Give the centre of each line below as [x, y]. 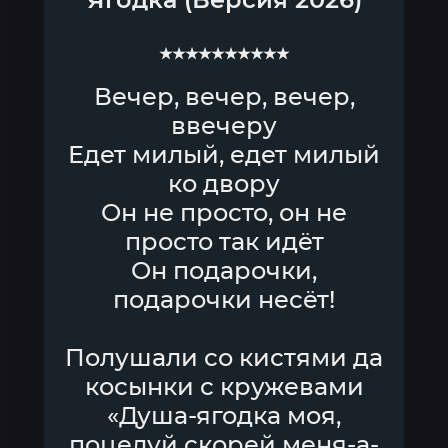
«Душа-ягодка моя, [224, 415]
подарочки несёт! [224, 299]
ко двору [224, 183]
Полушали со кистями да [224, 357]
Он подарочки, [224, 270]
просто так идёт [224, 241]
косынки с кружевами [224, 386]
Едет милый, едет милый [224, 154]
